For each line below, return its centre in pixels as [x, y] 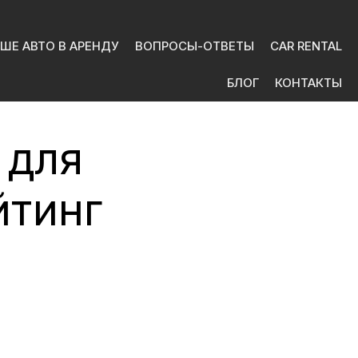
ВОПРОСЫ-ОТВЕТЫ [195, 46]
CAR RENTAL [306, 46]
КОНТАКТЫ [308, 83]
